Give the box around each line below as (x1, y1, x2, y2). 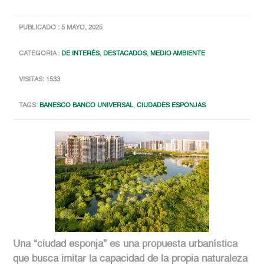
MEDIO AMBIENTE (150, 51, 206, 58)
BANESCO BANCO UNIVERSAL (39, 103, 134, 110)
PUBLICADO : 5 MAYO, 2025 (19, 25, 103, 32)
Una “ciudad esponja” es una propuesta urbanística (13, 239, 238, 250)
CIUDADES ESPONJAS (137, 103, 206, 110)
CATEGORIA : (19, 51, 62, 58)
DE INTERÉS (61, 51, 100, 58)
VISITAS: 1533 (19, 77, 61, 84)
